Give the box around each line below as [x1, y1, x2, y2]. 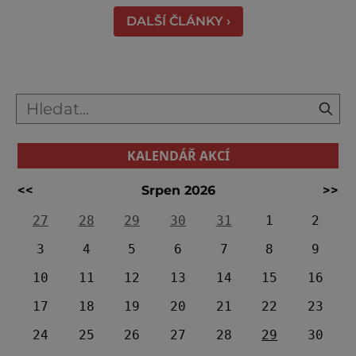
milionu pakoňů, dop [16, 15, 164, 33]
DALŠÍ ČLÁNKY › [126, 13, 230, 29]
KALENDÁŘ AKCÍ [126, 146, 230, 164]
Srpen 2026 [141, 182, 215, 198]
